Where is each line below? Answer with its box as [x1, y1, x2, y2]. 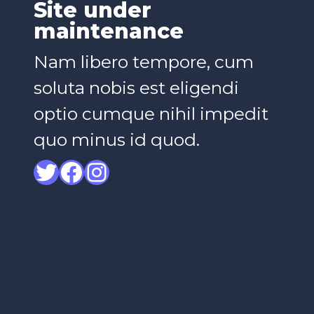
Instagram [83, 153, 203, 189]
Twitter [33, 153, 116, 189]
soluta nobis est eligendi [34, 77, 239, 98]
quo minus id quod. [34, 129, 200, 150]
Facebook [58, 153, 171, 189]
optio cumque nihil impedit [34, 103, 268, 124]
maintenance [34, 18, 184, 44]
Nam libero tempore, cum [34, 51, 254, 72]
